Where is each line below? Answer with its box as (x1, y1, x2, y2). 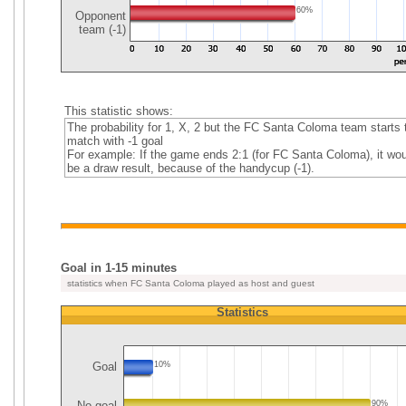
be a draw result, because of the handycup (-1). (66, 161, 314, 175)
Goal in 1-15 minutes (61, 261, 177, 275)
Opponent (72, 9, 126, 23)
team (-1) (79, 23, 126, 36)
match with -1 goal (66, 134, 163, 148)
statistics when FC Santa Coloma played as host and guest (64, 278, 314, 288)
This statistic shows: (63, 104, 173, 118)
